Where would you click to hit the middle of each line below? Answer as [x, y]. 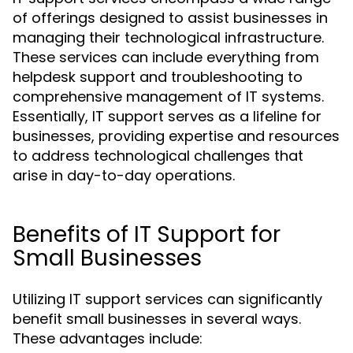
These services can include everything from [166, 57]
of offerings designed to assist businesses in [170, 18]
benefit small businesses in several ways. [157, 319]
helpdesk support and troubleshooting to [158, 77]
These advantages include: [108, 338]
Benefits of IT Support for [147, 234]
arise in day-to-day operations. [124, 175]
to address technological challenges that [158, 156]
